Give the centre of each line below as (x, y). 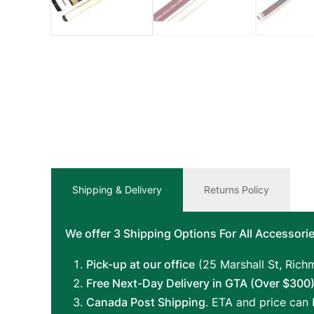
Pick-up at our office (141, 264)
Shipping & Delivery (117, 190)
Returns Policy (237, 190)
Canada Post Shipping (146, 302)
